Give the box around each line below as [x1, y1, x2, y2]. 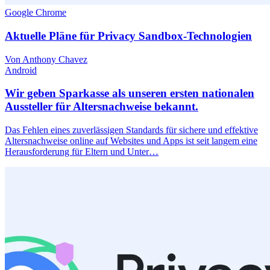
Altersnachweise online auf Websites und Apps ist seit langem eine [5, 136, 257, 146]
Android [5, 64, 37, 75]
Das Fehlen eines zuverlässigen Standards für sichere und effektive [5, 125, 258, 136]
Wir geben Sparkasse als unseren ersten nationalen [5, 87, 254, 100]
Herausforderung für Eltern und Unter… [5, 146, 159, 157]
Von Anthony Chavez [5, 54, 87, 64]
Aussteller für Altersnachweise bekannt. [5, 100, 198, 113]
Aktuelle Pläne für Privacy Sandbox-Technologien [5, 29, 252, 42]
